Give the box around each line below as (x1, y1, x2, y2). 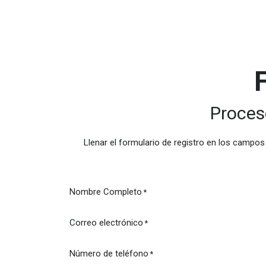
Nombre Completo (69, 186, 142, 197)
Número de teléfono (69, 248, 148, 259)
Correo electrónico (69, 217, 143, 228)
